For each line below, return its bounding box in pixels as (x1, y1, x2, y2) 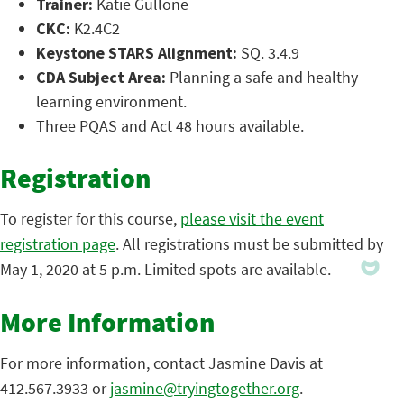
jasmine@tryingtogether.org (110, 378, 299, 399)
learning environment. (36, 91, 187, 112)
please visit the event (180, 208, 324, 229)
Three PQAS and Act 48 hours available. (36, 115, 304, 136)
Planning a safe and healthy (166, 67, 358, 87)
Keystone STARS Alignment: (36, 42, 237, 63)
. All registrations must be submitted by (115, 234, 383, 254)
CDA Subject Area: (36, 67, 166, 87)
